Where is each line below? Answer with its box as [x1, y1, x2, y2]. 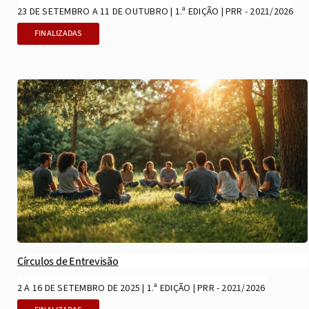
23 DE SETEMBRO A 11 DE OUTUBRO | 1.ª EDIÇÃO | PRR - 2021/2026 [17, 5, 294, 19]
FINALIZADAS [34, 28, 82, 39]
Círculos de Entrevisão [17, 254, 119, 270]
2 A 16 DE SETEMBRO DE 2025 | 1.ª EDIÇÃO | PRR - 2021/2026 [17, 281, 266, 296]
